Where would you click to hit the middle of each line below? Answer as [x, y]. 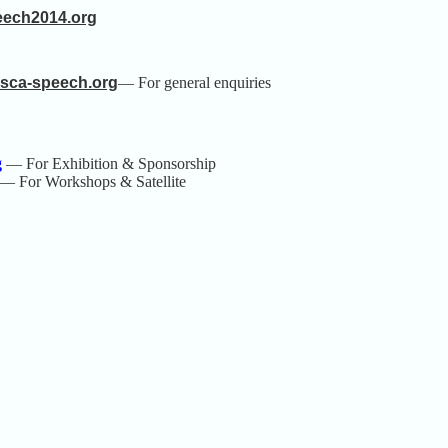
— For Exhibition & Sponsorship [109, 163]
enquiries [242, 82]
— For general [166, 82]
